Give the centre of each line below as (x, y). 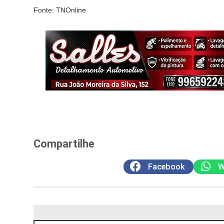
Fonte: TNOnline (60, 10)
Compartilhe (64, 144)
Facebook (167, 166)
